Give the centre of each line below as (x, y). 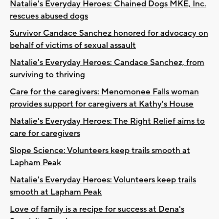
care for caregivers (45, 133)
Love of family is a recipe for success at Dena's (97, 209)
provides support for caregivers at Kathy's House (102, 104)
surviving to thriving (47, 75)
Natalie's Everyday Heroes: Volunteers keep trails (103, 180)
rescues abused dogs (49, 16)
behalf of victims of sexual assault (73, 45)
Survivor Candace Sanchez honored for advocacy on (109, 33)
